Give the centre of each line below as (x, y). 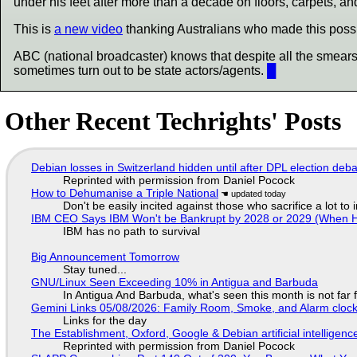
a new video (88, 29)
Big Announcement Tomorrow (105, 257)
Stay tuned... (94, 270)
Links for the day (104, 321)
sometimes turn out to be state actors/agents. (140, 71)
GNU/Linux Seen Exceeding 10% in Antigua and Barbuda (174, 282)
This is (34, 29)
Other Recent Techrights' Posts (173, 122)
